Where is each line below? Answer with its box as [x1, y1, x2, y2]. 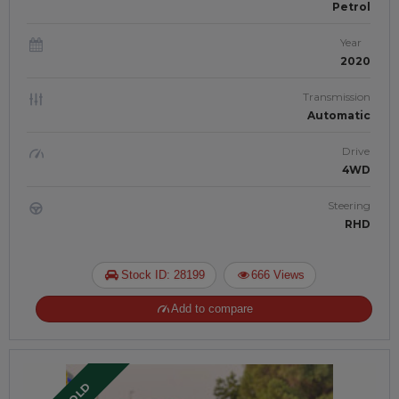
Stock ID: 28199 [120, 268, 205, 281]
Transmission [303, 90, 370, 103]
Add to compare [171, 302, 254, 315]
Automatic [307, 109, 370, 122]
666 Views [251, 268, 305, 281]
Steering [328, 199, 370, 212]
